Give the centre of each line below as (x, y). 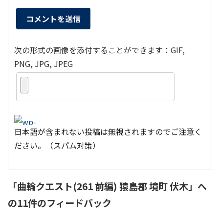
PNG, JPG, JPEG (44, 63)
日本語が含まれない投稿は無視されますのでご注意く (108, 131)
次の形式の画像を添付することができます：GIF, (99, 50)
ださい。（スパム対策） (57, 145)
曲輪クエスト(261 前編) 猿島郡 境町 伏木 (103, 186)
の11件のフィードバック (60, 203)
